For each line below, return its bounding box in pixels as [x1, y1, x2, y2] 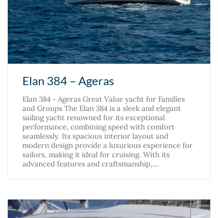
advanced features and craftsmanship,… [22, 159, 158, 169]
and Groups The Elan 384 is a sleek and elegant [22, 104, 181, 113]
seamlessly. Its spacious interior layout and [22, 131, 168, 141]
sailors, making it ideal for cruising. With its [22, 150, 170, 160]
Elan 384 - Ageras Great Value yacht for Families [22, 94, 185, 104]
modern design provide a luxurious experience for [22, 141, 193, 150]
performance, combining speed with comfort [22, 122, 175, 132]
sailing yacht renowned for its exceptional [22, 113, 165, 123]
